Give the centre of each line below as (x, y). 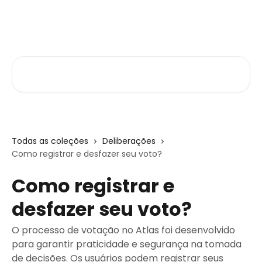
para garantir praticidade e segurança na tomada (127, 244)
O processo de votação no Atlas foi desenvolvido (123, 230)
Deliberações (129, 141)
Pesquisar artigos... (53, 63)
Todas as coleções (50, 141)
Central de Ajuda (52, 21)
